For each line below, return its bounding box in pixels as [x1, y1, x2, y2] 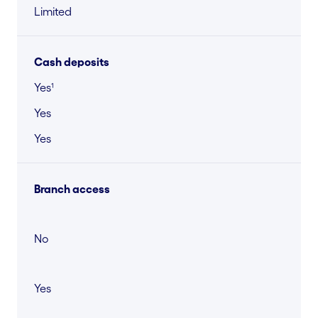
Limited [34, 4, 72, 18]
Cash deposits [34, 55, 109, 68]
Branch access [34, 182, 110, 195]
